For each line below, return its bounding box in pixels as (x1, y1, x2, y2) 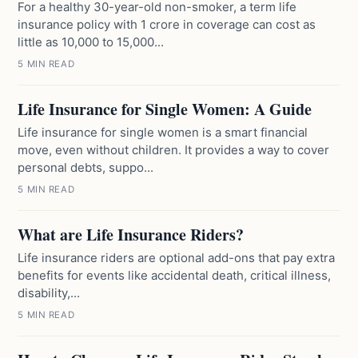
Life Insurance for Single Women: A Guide (18, 97, 312, 121)
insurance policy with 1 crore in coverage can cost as (18, 17, 316, 32)
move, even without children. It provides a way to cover (18, 142, 330, 157)
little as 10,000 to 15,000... (18, 34, 165, 50)
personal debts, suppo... (18, 160, 154, 175)
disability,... (18, 285, 81, 300)
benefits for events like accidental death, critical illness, (18, 268, 332, 283)
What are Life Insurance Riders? (18, 223, 245, 246)
